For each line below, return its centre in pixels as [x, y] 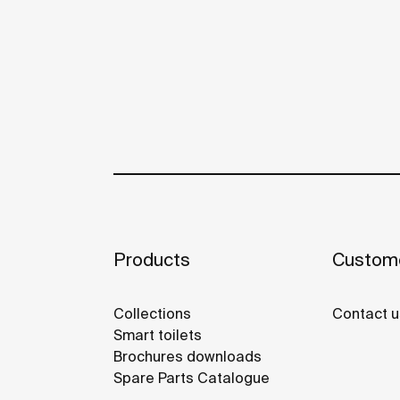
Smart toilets [158, 335]
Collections [152, 314]
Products [152, 260]
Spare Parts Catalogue [192, 378]
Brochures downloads [187, 357]
